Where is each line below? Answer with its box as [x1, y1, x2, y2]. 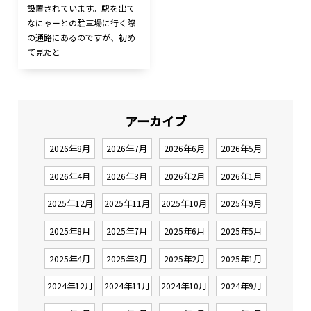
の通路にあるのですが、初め [27, 31, 136, 43]
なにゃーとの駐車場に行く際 [27, 16, 136, 28]
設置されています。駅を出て [27, 1, 135, 14]
